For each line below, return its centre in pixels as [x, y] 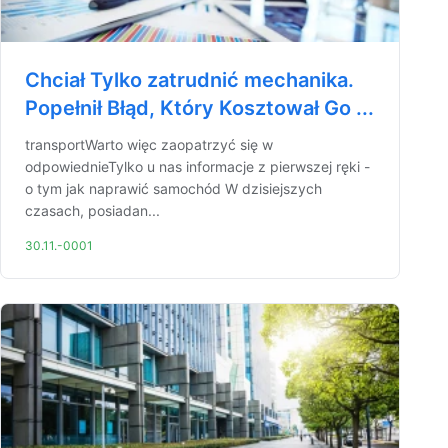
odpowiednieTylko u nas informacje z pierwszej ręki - [197, 166]
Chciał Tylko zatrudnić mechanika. [189, 80]
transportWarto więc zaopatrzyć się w [149, 144]
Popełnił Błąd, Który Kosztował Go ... [199, 108]
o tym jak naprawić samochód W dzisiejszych [173, 188]
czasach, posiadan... [92, 210]
